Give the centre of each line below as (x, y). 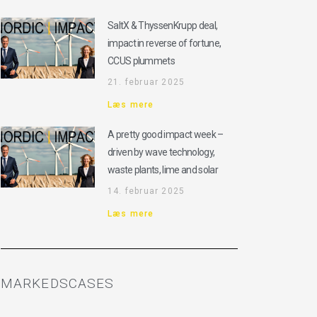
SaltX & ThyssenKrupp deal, (162, 26)
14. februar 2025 (146, 191)
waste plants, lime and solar (162, 170)
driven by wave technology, (161, 152)
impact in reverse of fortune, (164, 44)
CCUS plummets (141, 61)
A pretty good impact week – (165, 135)
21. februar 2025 (146, 82)
